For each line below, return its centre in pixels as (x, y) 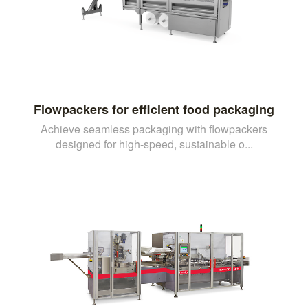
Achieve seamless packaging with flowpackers (154, 129)
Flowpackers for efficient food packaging (154, 109)
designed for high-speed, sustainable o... (154, 144)
